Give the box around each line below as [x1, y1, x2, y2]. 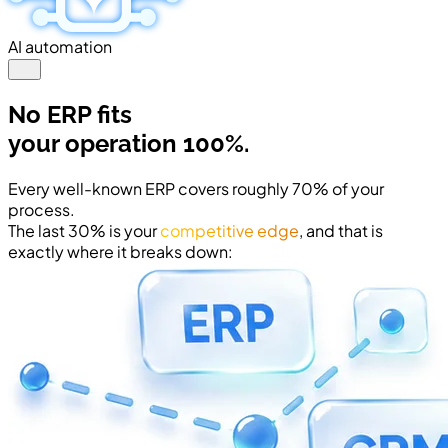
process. [8, 198, 75, 220]
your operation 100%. [8, 128, 249, 158]
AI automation [8, 35, 112, 57]
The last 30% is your [8, 219, 160, 241]
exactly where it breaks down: [8, 240, 233, 262]
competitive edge [160, 219, 299, 241]
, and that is [299, 219, 383, 241]
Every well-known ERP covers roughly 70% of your [8, 177, 384, 199]
